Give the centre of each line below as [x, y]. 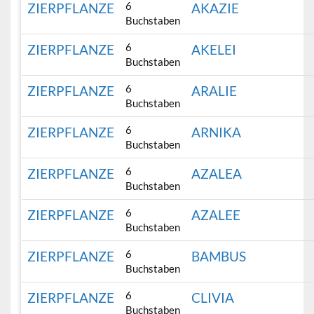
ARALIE [214, 91]
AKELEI [214, 50]
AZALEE [216, 215]
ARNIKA [217, 132]
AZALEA [217, 174]
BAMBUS [219, 257]
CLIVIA [213, 298]
